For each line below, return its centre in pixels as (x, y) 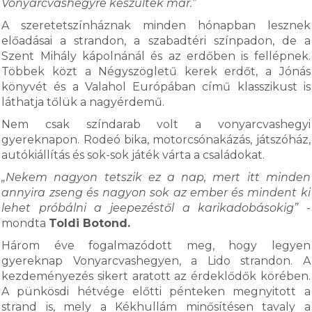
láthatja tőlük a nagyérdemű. (83, 102)
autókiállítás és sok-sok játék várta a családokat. (133, 155)
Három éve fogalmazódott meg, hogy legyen (156, 245)
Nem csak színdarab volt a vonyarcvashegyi (156, 124)
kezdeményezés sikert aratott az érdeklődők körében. (156, 276)
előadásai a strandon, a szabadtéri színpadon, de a (156, 41)
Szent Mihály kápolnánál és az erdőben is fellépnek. (156, 56)
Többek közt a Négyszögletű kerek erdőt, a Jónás (156, 71)
